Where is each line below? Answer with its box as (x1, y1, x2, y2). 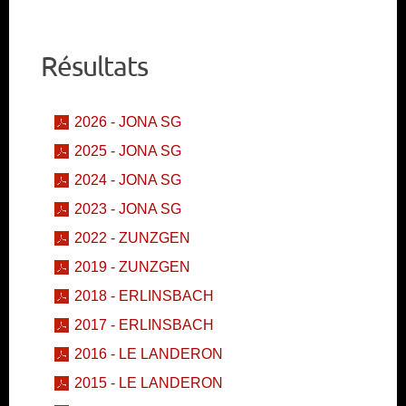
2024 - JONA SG (74, 172, 181, 188)
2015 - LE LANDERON (74, 375, 223, 391)
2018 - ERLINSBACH (74, 288, 214, 304)
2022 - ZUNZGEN (74, 230, 190, 246)
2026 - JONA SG (74, 114, 181, 130)
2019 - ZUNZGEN (74, 259, 190, 275)
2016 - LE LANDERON (74, 346, 223, 362)
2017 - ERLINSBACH (74, 317, 214, 333)
